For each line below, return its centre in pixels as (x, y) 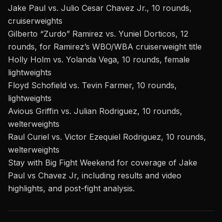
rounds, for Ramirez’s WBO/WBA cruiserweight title (105, 47)
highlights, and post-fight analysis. (71, 189)
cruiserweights (35, 21)
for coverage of (147, 163)
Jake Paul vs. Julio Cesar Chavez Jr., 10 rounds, (100, 8)
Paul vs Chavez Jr (42, 176)
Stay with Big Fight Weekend (62, 163)
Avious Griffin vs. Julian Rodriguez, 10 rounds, (95, 111)
